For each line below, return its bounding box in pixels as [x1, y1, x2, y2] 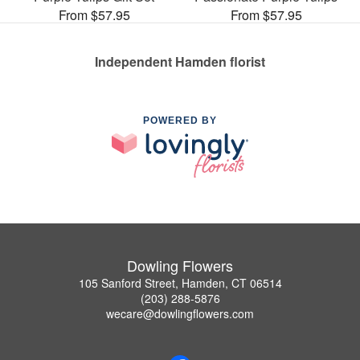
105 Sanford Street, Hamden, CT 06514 [78, 274, 282, 291]
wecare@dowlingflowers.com [106, 305, 254, 321]
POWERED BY [143, 115, 217, 127]
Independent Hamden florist [95, 52, 265, 72]
